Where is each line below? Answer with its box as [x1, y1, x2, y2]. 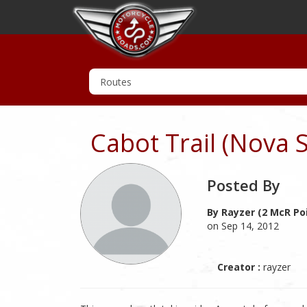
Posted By [207, 175, 280, 195]
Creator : [217, 260, 260, 273]
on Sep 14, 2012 [207, 219, 279, 232]
